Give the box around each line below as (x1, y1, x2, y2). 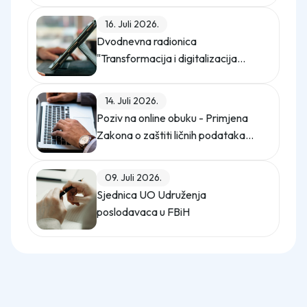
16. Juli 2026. (105, 18, 159, 30)
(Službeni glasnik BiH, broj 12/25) (97, 145, 246, 159)
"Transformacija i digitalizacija (97, 51, 237, 65)
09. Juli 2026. (105, 171, 162, 184)
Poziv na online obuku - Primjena (97, 111, 248, 125)
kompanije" (97, 69, 150, 82)
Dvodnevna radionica (97, 34, 197, 48)
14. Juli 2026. (105, 95, 158, 107)
